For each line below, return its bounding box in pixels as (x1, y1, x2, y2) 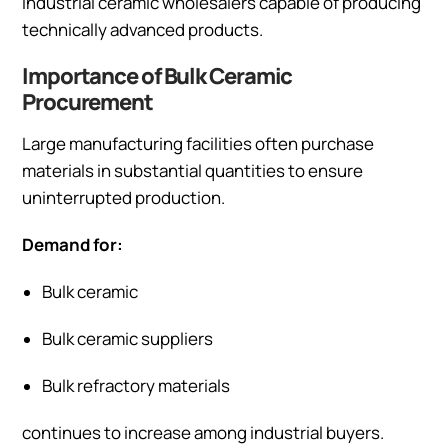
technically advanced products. (22, 17, 263, 41)
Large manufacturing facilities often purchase (22, 131, 374, 155)
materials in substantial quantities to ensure (22, 158, 363, 182)
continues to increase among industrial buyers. (22, 420, 384, 444)
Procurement (22, 86, 159, 117)
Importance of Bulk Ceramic (22, 60, 293, 91)
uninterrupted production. (22, 185, 225, 209)
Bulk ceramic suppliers (42, 326, 213, 350)
